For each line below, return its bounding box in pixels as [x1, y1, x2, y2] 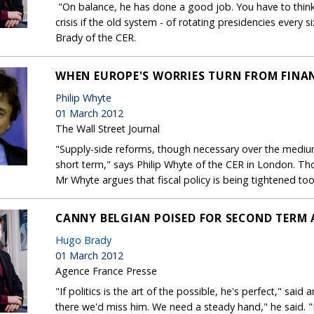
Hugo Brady [55, 233, 111, 247]
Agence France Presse [55, 264, 157, 278]
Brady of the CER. [55, 30, 136, 44]
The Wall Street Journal [55, 121, 160, 135]
